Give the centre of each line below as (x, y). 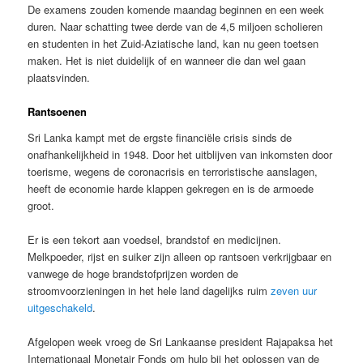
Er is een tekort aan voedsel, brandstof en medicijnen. (155, 240)
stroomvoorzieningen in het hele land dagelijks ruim (149, 291)
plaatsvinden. (59, 78)
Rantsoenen (58, 112)
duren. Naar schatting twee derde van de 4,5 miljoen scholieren (175, 27)
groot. (41, 205)
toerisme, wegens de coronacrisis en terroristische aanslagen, (173, 171)
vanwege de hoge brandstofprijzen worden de (133, 274)
